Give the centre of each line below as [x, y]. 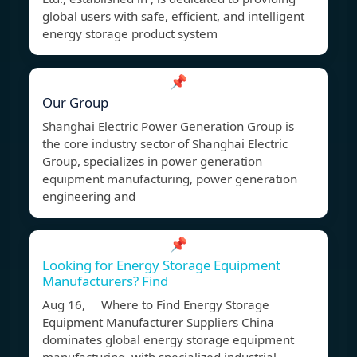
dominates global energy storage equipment [168, 340]
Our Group [75, 103]
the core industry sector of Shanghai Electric [165, 144]
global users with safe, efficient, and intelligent [173, 16]
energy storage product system [130, 34]
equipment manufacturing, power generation [170, 179]
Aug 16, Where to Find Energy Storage [156, 305]
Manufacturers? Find [105, 281]
